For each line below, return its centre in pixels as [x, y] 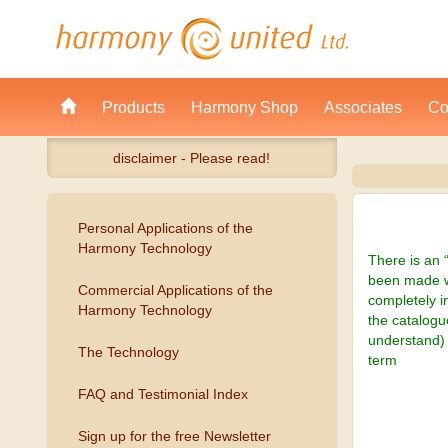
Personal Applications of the [165, 228]
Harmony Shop [244, 107]
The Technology [128, 352]
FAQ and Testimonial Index [163, 394]
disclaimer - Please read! [192, 158]
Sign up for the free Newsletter [174, 436]
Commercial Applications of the [175, 290]
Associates [363, 107]
